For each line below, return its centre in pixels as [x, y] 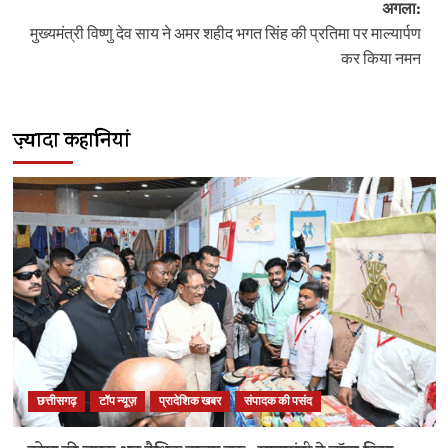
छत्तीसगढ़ [56, 401]
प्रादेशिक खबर [189, 401]
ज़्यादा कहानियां [71, 142]
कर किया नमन [380, 58]
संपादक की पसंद [277, 401]
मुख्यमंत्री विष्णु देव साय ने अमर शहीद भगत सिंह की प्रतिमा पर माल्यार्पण [225, 33]
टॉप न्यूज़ [117, 401]
